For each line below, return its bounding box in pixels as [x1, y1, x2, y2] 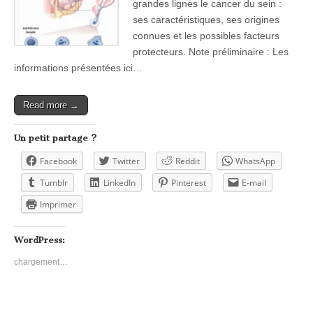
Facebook [40, 154, 77, 167]
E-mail [242, 176, 266, 189]
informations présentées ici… [14, 61, 143, 73]
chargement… [14, 256, 68, 267]
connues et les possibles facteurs [133, 29, 279, 41]
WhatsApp [235, 154, 275, 167]
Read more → [23, 99, 79, 110]
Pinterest [171, 176, 206, 189]
